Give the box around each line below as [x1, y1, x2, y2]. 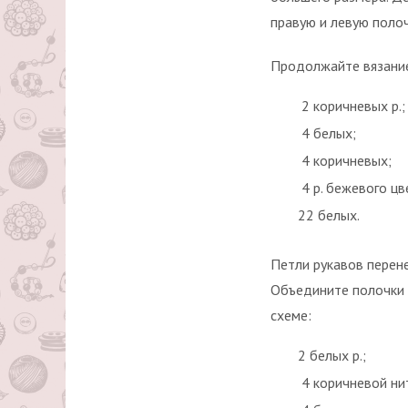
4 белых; [298, 124, 356, 142]
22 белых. [298, 206, 360, 224]
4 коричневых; [298, 151, 392, 169]
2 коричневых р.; [298, 97, 405, 115]
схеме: [270, 306, 311, 324]
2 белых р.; [298, 346, 366, 364]
